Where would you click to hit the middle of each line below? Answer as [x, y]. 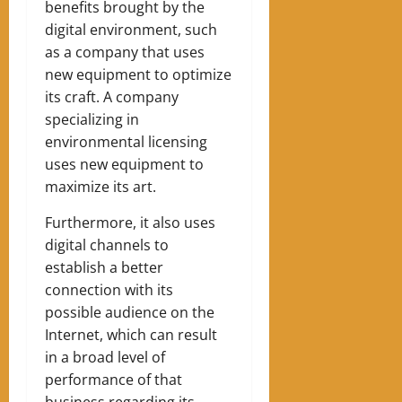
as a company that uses [125, 52]
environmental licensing [126, 141]
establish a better [104, 267]
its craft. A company [112, 96]
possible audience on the [130, 312]
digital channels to [107, 245]
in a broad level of [105, 357]
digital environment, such [131, 29]
